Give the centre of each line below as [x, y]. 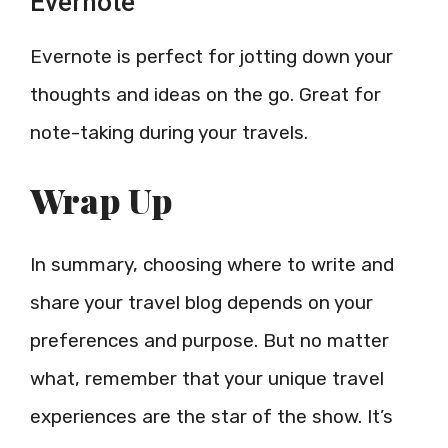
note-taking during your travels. [169, 132]
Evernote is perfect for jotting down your [211, 56]
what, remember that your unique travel [207, 379]
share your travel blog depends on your [201, 303]
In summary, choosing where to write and [212, 265]
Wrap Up [101, 200]
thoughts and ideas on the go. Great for [205, 94]
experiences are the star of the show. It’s [211, 417]
